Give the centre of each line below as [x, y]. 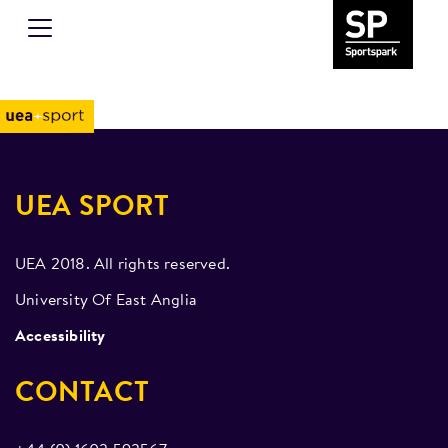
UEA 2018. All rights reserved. [122, 265]
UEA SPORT [92, 208]
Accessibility [60, 337]
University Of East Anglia [106, 301]
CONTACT [82, 394]
